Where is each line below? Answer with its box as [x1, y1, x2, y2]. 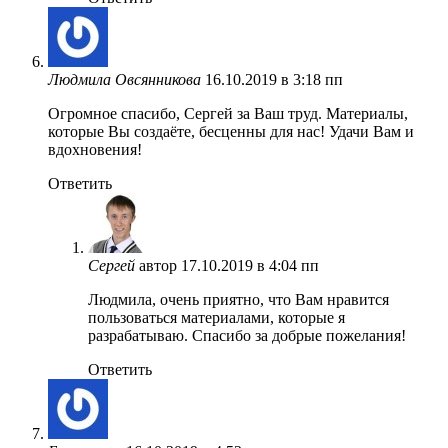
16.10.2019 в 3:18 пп [205, 70, 343, 88]
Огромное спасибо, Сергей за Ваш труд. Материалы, [48, 104, 408, 122]
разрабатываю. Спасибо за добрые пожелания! [88, 326, 406, 344]
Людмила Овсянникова [48, 70, 201, 88]
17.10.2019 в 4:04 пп [181, 256, 319, 274]
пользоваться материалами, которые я [88, 308, 345, 326]
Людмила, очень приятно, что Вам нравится [88, 290, 389, 308]
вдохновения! [48, 140, 142, 158]
